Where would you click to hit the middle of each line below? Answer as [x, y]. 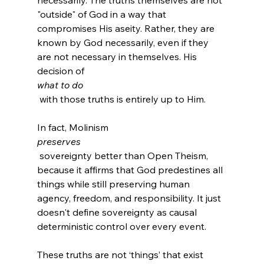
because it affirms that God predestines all [131, 170]
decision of [62, 71]
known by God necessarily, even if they [124, 43]
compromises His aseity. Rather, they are [127, 29]
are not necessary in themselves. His [118, 57]
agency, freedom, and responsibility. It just [130, 198]
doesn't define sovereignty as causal [118, 212]
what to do [60, 85]
